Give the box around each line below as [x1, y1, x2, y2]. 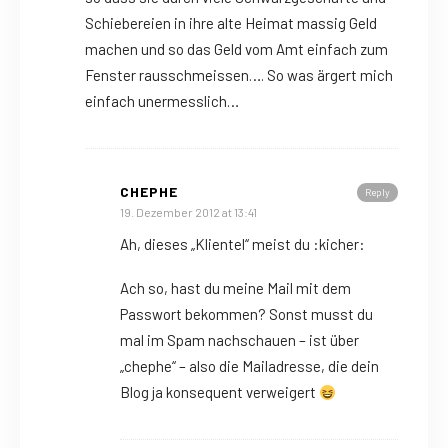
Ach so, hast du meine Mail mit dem [120, 279, 351, 298]
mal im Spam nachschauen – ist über [120, 331, 359, 350]
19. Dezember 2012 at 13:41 [120, 205, 257, 220]
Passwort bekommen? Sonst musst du [120, 305, 373, 324]
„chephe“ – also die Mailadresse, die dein [120, 357, 379, 376]
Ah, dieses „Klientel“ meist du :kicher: [120, 235, 365, 254]
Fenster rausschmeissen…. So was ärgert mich [85, 66, 393, 85]
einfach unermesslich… [85, 92, 239, 111]
